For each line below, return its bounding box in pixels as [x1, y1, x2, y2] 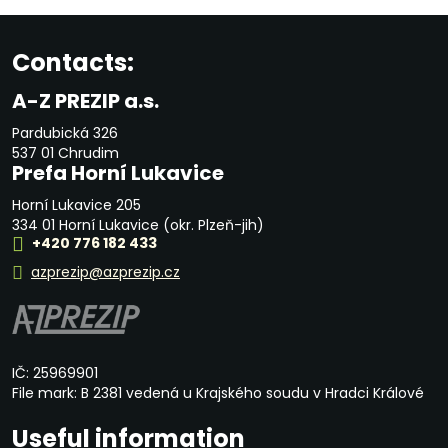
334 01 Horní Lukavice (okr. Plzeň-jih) [12, 215, 264, 235]
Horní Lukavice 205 [12, 195, 141, 215]
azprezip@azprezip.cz [31, 262, 180, 283]
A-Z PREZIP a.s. [12, 87, 159, 115]
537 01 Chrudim [12, 143, 119, 163]
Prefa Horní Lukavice [12, 159, 224, 187]
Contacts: [12, 46, 134, 79]
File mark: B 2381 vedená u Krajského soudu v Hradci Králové [12, 383, 424, 404]
